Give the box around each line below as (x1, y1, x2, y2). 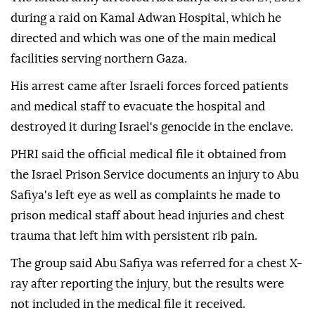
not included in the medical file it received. (11, 298, 245, 311)
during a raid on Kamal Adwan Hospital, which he (11, 12, 281, 25)
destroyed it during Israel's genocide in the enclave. (11, 121, 293, 134)
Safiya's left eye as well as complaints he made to (11, 189, 281, 202)
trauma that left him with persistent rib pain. (11, 230, 257, 243)
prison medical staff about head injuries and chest (11, 210, 285, 222)
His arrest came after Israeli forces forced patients (11, 80, 288, 93)
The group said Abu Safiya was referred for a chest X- (11, 257, 302, 270)
